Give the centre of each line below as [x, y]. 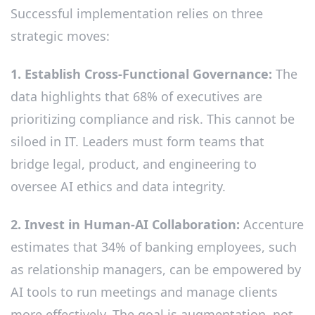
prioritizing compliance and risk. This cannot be [153, 118]
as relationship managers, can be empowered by [156, 269]
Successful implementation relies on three [137, 14]
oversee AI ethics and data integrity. [118, 186]
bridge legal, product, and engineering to [134, 163]
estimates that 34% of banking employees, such [154, 246]
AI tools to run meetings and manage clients [144, 291]
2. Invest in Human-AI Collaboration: [125, 224]
